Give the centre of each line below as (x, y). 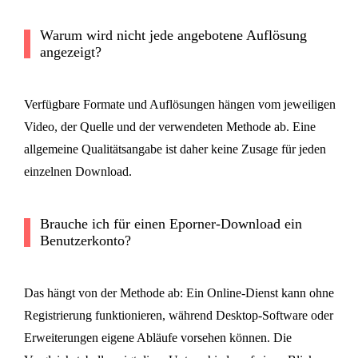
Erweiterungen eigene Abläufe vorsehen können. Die (157, 338)
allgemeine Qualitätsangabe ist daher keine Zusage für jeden (175, 149)
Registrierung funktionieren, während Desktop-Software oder (178, 316)
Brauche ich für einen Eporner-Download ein (171, 224)
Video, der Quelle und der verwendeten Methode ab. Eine (169, 127)
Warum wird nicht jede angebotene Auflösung (173, 36)
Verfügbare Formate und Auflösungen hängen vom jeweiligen (179, 105)
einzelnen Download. (78, 172)
